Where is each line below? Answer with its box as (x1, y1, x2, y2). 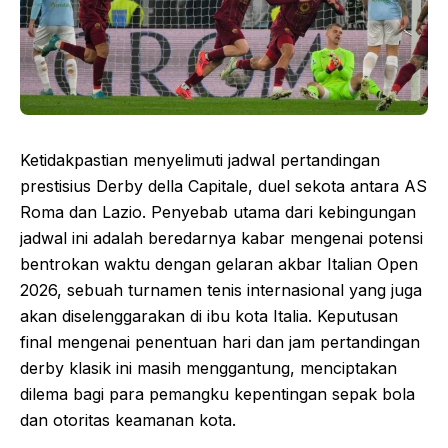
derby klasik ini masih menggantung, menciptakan (20, 357, 397, 378)
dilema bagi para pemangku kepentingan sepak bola (20, 383, 415, 404)
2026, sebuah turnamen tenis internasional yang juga (20, 279, 422, 300)
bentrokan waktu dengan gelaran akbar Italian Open (20, 253, 418, 274)
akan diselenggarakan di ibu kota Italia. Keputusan (20, 305, 398, 326)
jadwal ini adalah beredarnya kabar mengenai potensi (20, 227, 423, 248)
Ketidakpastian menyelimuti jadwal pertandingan (20, 149, 380, 170)
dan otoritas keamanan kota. (20, 409, 236, 430)
